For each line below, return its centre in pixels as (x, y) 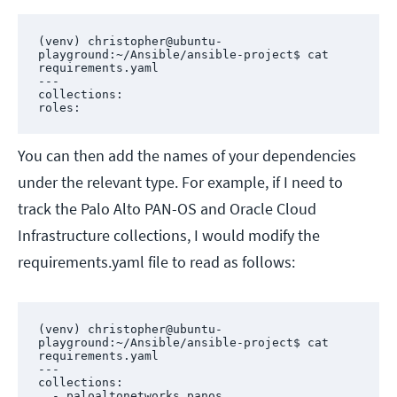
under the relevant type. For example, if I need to (180, 183)
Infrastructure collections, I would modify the (169, 236)
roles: (59, 107)
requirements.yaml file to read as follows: (156, 262)
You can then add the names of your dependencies (187, 156)
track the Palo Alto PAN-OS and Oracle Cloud (167, 209)
